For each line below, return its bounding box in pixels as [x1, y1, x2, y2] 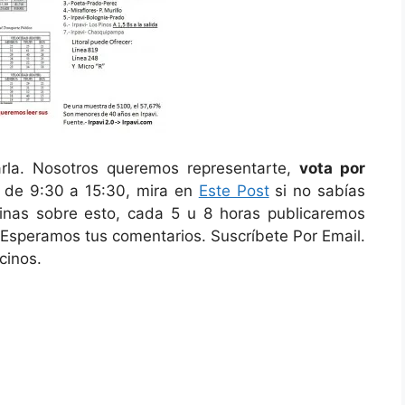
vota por [298, 158, 366, 177]
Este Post [198, 181, 269, 200]
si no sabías [268, 181, 366, 200]
